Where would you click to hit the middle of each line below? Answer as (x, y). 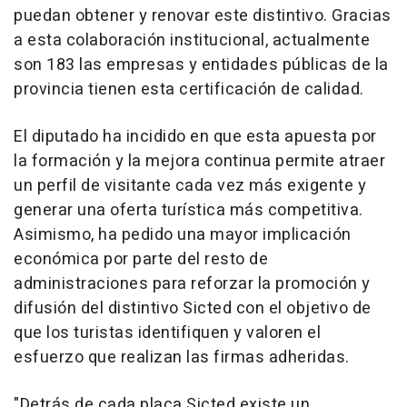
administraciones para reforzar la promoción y (192, 283)
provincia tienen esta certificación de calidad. (189, 89)
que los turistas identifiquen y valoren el (167, 333)
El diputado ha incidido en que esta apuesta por (195, 136)
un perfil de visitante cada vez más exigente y (190, 185)
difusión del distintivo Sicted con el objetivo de (193, 308)
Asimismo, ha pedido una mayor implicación (183, 234)
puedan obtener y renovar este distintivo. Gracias (203, 15)
